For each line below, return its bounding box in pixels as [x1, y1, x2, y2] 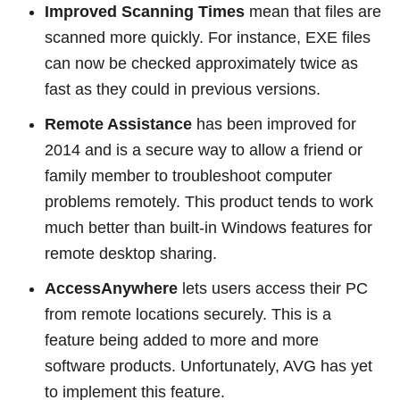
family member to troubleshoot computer [45, 166, 332, 185]
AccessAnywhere [45, 279, 178, 297]
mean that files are [245, 2, 381, 21]
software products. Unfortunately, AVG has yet [45, 356, 372, 375]
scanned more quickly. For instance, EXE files [45, 28, 371, 46]
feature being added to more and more [45, 330, 319, 349]
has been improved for [192, 114, 356, 133]
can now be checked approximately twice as [45, 54, 358, 72]
